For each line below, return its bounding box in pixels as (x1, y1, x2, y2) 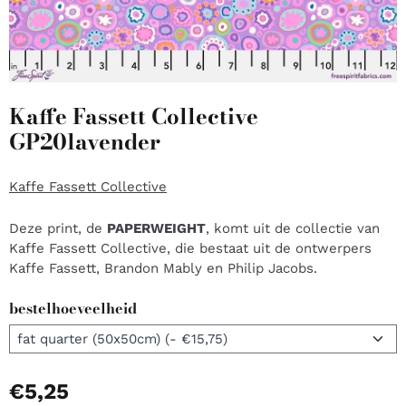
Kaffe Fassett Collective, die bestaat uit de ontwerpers (9, 239, 372, 256)
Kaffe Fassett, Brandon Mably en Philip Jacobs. (9, 259, 317, 276)
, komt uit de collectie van (206, 219, 380, 237)
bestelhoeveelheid (9, 296, 137, 319)
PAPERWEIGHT (107, 219, 206, 237)
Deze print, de (9, 219, 107, 237)
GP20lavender (9, 124, 160, 159)
